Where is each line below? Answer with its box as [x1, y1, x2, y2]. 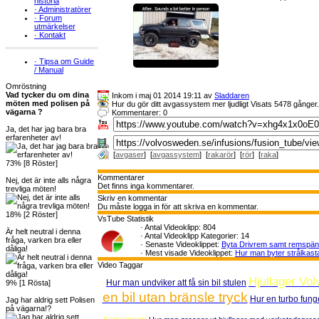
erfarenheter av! [6, 133, 61, 142]
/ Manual [34, 66, 63, 74]
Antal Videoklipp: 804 [145, 223, 216, 231]
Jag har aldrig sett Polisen [6, 296, 95, 304]
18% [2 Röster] [6, 210, 58, 219]
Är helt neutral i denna [6, 227, 80, 236]
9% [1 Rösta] [6, 278, 51, 287]
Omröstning [6, 82, 46, 90]
